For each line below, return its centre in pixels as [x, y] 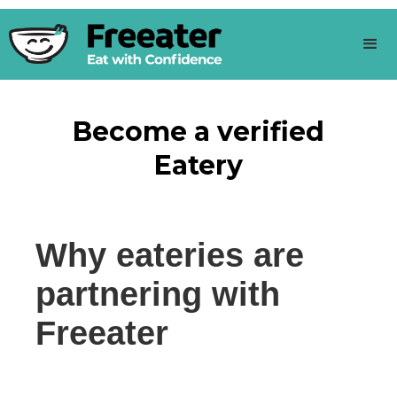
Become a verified [198, 132]
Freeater [102, 333]
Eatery [198, 165]
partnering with [158, 294]
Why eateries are [170, 255]
